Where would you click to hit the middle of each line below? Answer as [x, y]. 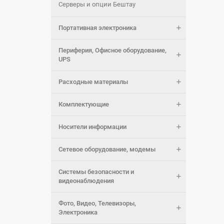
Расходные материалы [93, 82]
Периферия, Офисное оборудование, [112, 50]
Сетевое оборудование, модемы [107, 149]
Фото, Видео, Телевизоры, [97, 203]
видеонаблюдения [86, 181]
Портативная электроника [97, 28]
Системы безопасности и [96, 172]
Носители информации [92, 127]
